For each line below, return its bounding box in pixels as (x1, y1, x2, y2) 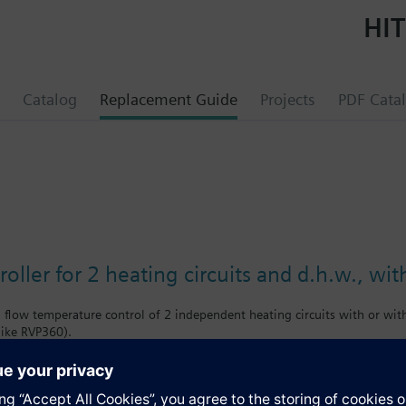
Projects (260, 90, 315, 109)
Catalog (23, 90, 77, 109)
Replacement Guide (100, 90, 237, 109)
